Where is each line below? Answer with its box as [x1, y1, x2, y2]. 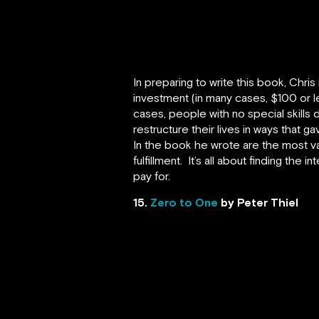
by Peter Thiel [218, 196, 298, 209]
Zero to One [150, 196, 218, 209]
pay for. [133, 169, 170, 183]
